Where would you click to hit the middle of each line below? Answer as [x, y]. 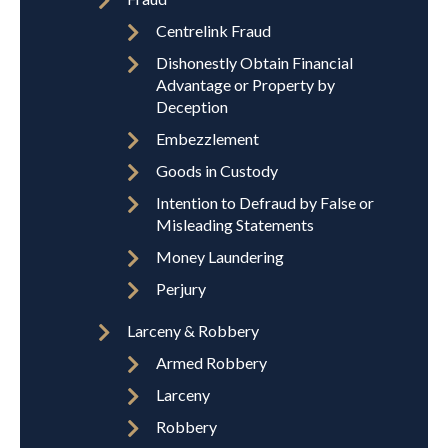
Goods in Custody [217, 171]
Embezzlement [207, 139]
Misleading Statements [235, 225]
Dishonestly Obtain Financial [254, 63]
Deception [192, 107]
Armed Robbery [211, 363]
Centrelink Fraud [213, 31]
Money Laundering [220, 257]
